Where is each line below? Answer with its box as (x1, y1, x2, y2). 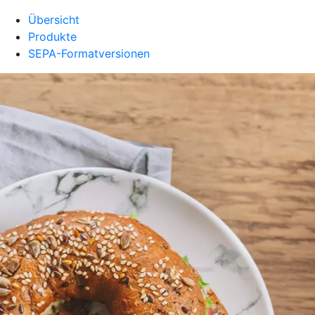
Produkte (28, 30, 77, 44)
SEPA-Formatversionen (28, 46, 150, 60)
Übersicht (28, 13, 79, 27)
